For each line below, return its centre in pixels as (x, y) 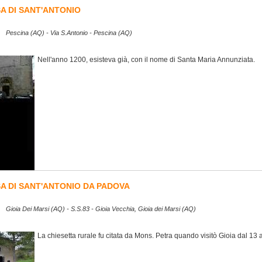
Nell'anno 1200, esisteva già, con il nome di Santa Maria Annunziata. (146, 60)
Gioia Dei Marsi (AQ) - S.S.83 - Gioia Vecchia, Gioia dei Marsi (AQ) (101, 209)
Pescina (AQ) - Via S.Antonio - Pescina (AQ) (69, 33)
